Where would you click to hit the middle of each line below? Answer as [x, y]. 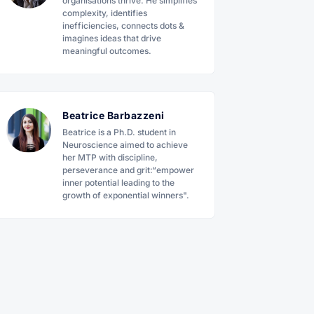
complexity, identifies [105, 13]
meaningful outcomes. [107, 51]
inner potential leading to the [118, 183]
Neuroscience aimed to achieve [125, 145]
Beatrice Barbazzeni [114, 115]
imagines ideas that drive [112, 38]
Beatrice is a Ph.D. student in [119, 132]
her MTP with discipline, [110, 157]
